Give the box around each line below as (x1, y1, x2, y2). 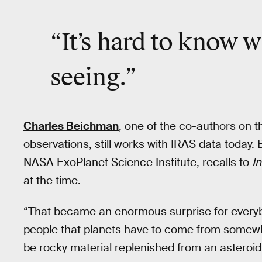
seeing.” (50, 62, 137, 93)
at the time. (23, 173, 81, 188)
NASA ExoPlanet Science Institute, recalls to (23, 155, 252, 170)
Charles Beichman (23, 119, 119, 134)
